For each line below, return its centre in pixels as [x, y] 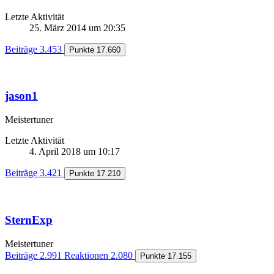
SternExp [29, 220]
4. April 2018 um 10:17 [75, 152]
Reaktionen [86, 255]
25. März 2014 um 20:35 [77, 28]
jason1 [21, 96]
